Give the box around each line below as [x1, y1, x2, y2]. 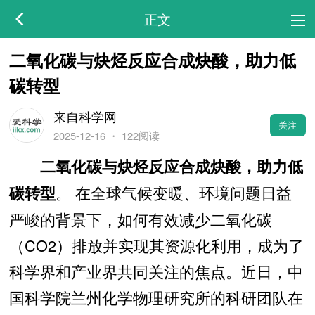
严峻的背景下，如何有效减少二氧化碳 [8, 207, 272, 230]
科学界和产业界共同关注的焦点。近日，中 [8, 259, 303, 282]
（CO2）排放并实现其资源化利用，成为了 [8, 233, 304, 256]
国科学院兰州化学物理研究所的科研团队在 [8, 285, 303, 308]
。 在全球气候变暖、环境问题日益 [55, 181, 292, 203]
